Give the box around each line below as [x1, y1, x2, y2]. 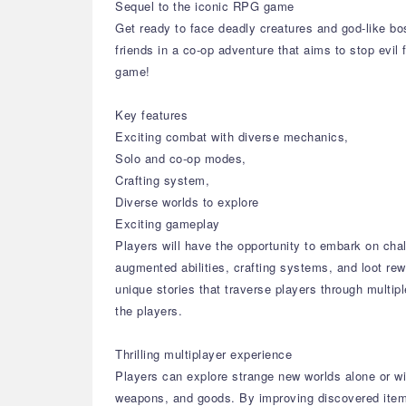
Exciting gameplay [115, 215, 220, 232]
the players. [115, 302, 182, 319]
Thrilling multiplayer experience [115, 345, 292, 362]
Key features [115, 106, 188, 123]
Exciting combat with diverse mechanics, [115, 128, 349, 145]
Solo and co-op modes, [115, 150, 246, 167]
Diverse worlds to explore [115, 193, 259, 210]
